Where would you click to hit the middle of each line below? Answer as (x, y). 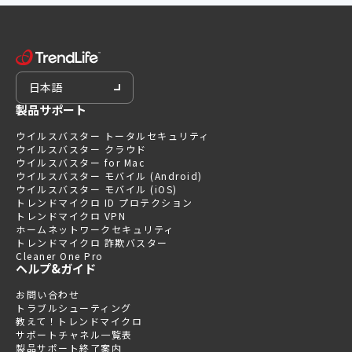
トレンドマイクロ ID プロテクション (104, 203)
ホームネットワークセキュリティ (95, 229)
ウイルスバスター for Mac (80, 163)
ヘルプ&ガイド (56, 269)
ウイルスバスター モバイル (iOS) (97, 189)
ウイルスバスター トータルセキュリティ (113, 136)
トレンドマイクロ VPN (71, 216)
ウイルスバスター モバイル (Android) (109, 176)
